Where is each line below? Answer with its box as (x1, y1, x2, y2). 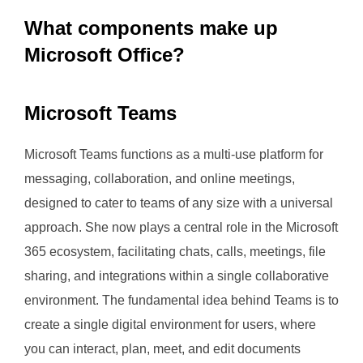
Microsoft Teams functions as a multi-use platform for (24, 147, 323, 161)
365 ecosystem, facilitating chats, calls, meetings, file (24, 245, 326, 258)
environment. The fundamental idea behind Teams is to (24, 293, 339, 307)
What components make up (24, 17, 278, 39)
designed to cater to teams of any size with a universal (24, 196, 333, 210)
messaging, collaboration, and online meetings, (24, 172, 295, 186)
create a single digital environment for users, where (24, 318, 316, 331)
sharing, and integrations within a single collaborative (24, 269, 329, 283)
